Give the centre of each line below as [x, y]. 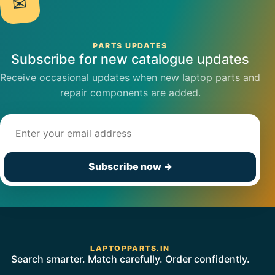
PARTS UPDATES [130, 45]
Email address [37, 125]
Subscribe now [126, 167]
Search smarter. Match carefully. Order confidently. [130, 259]
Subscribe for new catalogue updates [130, 59]
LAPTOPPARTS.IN [130, 248]
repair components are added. [130, 92]
